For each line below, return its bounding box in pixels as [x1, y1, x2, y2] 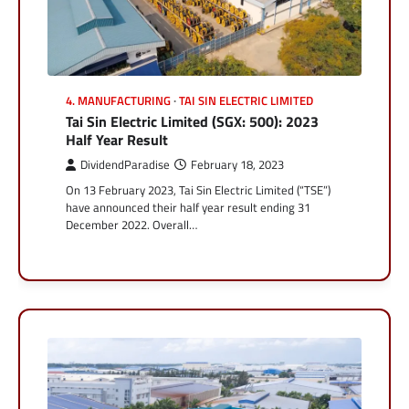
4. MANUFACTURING [66, 92, 171, 110]
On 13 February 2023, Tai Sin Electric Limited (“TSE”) [66, 181, 330, 200]
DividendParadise [80, 156, 170, 174]
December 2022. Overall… [66, 215, 197, 235]
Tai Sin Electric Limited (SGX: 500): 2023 [66, 110, 319, 133]
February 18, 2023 [191, 156, 284, 174]
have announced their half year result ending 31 [66, 198, 310, 217]
